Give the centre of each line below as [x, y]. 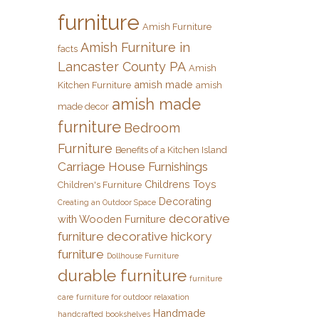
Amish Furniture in [135, 48]
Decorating [185, 202]
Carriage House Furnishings [133, 167]
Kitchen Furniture [94, 85]
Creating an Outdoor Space [107, 203]
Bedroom [152, 128]
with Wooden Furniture [112, 219]
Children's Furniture [100, 185]
